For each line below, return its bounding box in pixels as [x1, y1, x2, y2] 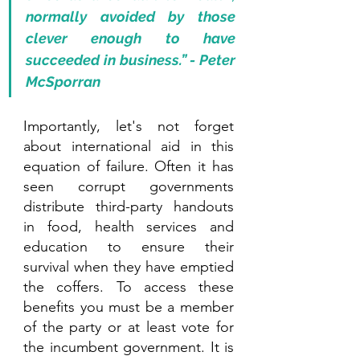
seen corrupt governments [23, 178, 234, 196]
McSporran [26, 73, 104, 91]
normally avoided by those [26, 8, 235, 26]
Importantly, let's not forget [23, 117, 234, 136]
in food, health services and [23, 218, 234, 236]
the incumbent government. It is [23, 338, 234, 357]
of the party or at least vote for [23, 318, 234, 337]
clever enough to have [26, 30, 235, 47]
